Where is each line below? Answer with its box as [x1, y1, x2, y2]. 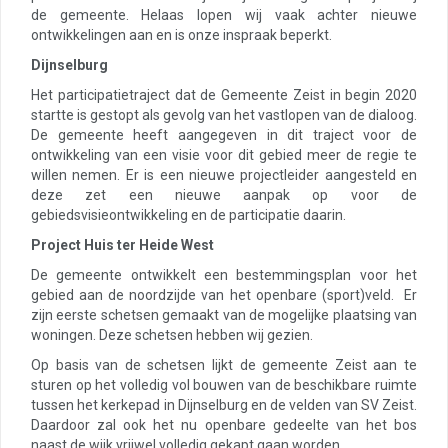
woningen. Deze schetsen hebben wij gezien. [31, 327, 313, 343]
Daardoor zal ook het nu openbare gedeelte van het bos [31, 417, 417, 433]
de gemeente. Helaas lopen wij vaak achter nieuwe [31, 7, 417, 23]
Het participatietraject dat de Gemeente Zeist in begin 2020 [31, 87, 417, 103]
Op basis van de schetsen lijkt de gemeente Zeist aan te [31, 357, 417, 373]
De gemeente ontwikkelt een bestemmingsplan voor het [31, 267, 417, 283]
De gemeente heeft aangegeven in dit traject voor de [31, 127, 417, 143]
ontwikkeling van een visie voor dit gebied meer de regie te [31, 147, 417, 163]
